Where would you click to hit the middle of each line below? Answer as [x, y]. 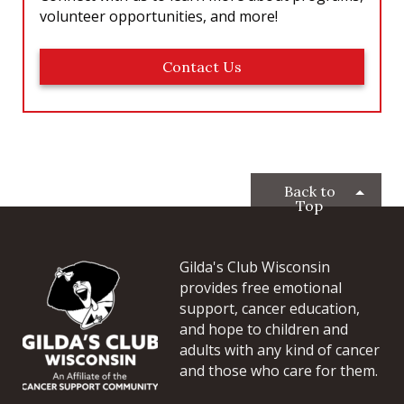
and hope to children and [264, 329]
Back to [309, 191]
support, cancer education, [270, 308]
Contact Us [202, 66]
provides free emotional [261, 287]
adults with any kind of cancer [280, 349]
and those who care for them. [279, 370]
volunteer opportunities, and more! [159, 16]
